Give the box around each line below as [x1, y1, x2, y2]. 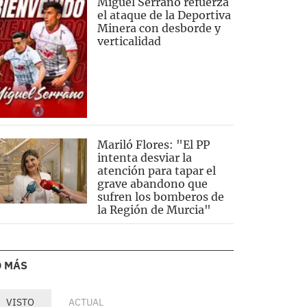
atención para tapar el [97, 164, 216, 178]
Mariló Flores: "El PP [97, 138, 210, 152]
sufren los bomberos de [97, 190, 224, 204]
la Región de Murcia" [97, 203, 211, 217]
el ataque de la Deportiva [97, 8, 231, 23]
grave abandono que [97, 177, 208, 191]
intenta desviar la [97, 151, 192, 165]
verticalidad [97, 34, 161, 49]
